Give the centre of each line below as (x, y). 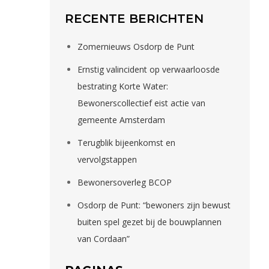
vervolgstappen (107, 160)
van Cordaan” (104, 239)
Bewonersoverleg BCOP (125, 183)
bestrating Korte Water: (123, 86)
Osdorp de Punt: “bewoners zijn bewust (154, 205)
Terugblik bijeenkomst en (127, 143)
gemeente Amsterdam (122, 120)
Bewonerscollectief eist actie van (142, 103)
